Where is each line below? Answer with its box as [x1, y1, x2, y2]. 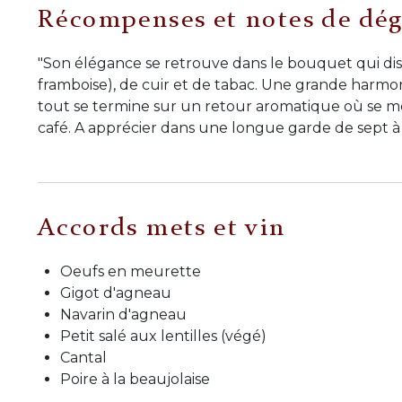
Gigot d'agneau [60, 284, 171, 302]
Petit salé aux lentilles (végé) [60, 328, 267, 345]
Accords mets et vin [38, 215, 286, 241]
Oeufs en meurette [60, 263, 201, 281]
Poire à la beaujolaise [60, 371, 210, 389]
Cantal [60, 349, 107, 367]
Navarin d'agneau [60, 306, 187, 324]
